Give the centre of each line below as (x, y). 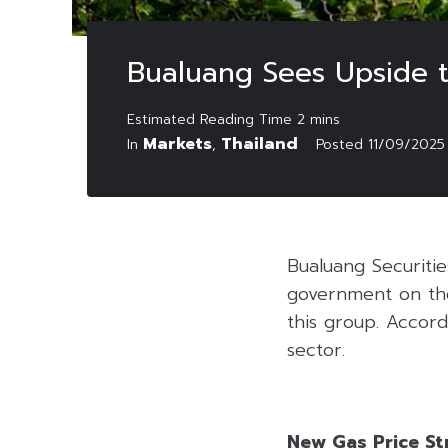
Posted (342, 144)
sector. (316, 349)
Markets (177, 143)
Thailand (259, 143)
